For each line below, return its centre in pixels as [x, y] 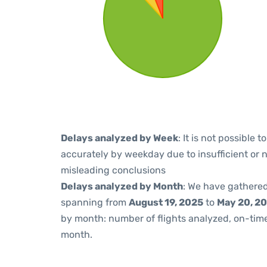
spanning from [95, 202]
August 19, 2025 [166, 202]
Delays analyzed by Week [119, 138]
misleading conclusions [113, 170]
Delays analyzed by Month [122, 186]
